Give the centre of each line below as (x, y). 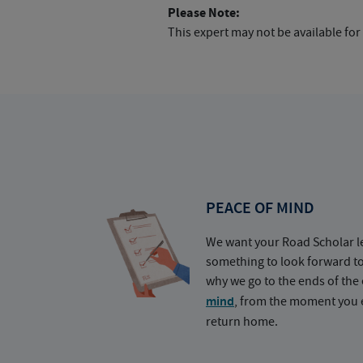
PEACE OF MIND (260, 208)
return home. (242, 322)
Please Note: (203, 13)
